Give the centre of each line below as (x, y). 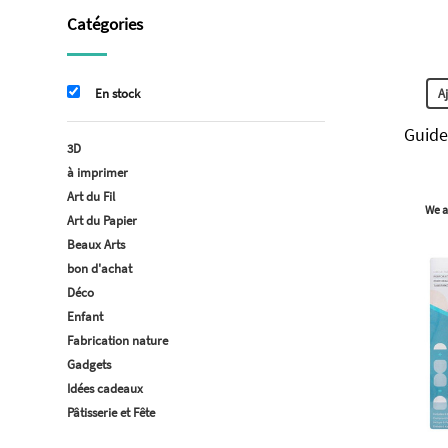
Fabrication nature (117, 340)
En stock (117, 93)
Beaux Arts (96, 244)
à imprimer (97, 172)
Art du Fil (91, 196)
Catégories (105, 24)
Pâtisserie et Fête (111, 412)
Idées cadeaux (105, 388)
